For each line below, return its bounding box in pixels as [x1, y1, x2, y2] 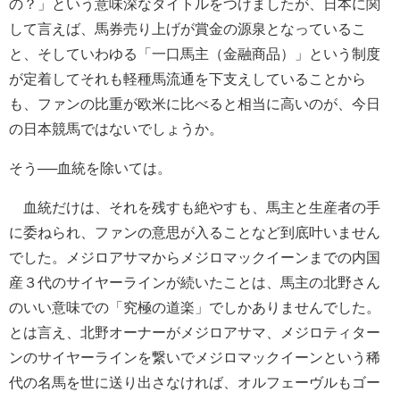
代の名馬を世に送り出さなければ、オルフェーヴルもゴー [9, 374, 380, 389]
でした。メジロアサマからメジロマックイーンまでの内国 [9, 249, 380, 264]
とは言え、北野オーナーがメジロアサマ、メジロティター [9, 324, 380, 339]
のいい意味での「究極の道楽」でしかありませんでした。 [9, 299, 380, 314]
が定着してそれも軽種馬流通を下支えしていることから [9, 71, 366, 86]
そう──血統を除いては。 [9, 160, 171, 175]
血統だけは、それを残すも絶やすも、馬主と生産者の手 [9, 199, 380, 214]
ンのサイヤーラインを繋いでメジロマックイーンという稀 [9, 349, 380, 364]
